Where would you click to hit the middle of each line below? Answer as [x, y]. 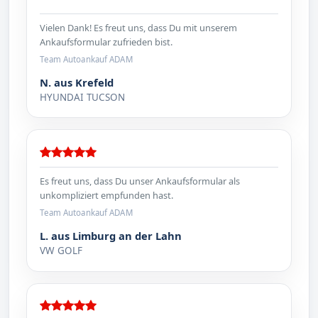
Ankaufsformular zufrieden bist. [106, 42]
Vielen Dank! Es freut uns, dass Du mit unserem [139, 27]
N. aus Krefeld [77, 83]
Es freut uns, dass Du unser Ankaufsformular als [140, 181]
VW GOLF [61, 251]
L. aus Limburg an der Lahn [111, 236]
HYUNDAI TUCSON [83, 98]
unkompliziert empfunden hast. [107, 196]
